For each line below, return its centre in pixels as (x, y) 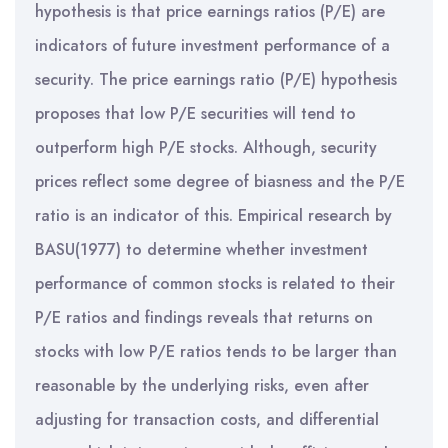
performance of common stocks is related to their (215, 283)
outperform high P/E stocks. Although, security (206, 147)
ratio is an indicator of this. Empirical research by (213, 215)
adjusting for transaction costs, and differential (207, 419)
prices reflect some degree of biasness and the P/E (220, 181)
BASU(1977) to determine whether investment (201, 249)
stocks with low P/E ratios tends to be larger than (216, 351)
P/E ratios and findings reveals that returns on (204, 317)
